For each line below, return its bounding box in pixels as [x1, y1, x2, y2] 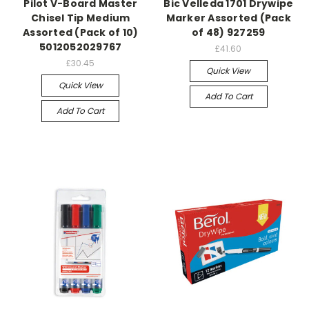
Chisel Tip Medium [31, 10, 130, 25]
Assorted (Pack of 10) [23, 25, 139, 39]
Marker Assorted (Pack [166, 10, 291, 25]
